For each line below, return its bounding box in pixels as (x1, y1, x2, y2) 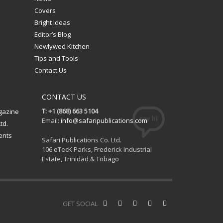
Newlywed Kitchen (34, 41, 90, 51)
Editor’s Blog (34, 29, 71, 39)
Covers (34, 5, 56, 15)
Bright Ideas (34, 17, 70, 27)
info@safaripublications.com (60, 115, 147, 125)
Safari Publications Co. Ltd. (41, 135, 121, 144)
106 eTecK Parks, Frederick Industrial (41, 144, 152, 154)
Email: (41, 115, 61, 125)
